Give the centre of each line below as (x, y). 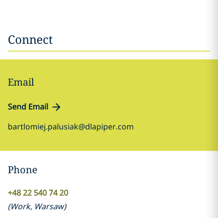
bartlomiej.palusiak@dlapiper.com (71, 127)
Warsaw (49, 206)
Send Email (28, 107)
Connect (30, 39)
